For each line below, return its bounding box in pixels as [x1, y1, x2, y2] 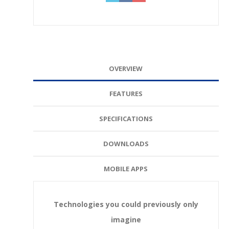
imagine [110, 215, 141, 224]
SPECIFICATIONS [99, 114, 153, 123]
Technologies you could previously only [53, 199, 198, 209]
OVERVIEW [109, 64, 143, 73]
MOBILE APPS [104, 164, 148, 173]
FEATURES [109, 89, 143, 98]
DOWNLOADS [103, 139, 149, 148]
